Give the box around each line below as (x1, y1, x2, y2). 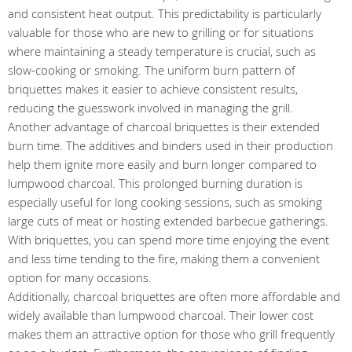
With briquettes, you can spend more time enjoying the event (8, 232, 329, 247)
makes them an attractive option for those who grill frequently (8, 326, 335, 342)
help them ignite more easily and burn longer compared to (8, 156, 317, 172)
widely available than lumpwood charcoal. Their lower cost (8, 307, 313, 323)
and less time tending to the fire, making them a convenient (8, 251, 320, 266)
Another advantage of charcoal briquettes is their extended (8, 119, 320, 134)
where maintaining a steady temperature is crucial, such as (8, 43, 316, 59)
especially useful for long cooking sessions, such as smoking (8, 194, 322, 210)
